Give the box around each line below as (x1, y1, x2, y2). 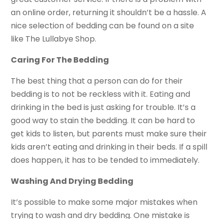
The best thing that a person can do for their (11, 75, 183, 87)
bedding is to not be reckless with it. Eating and (11, 88, 191, 100)
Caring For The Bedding (11, 54, 109, 66)
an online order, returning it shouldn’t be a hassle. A (11, 7, 207, 19)
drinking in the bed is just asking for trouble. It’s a (11, 102, 196, 113)
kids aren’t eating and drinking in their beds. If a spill (11, 141, 208, 153)
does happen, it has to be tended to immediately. (11, 154, 200, 166)
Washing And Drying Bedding (11, 175, 134, 187)
